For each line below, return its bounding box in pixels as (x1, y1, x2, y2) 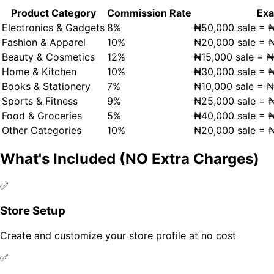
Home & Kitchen (2, 65, 76, 78)
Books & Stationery (2, 80, 91, 92)
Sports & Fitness (2, 94, 78, 107)
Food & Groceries (2, 109, 82, 122)
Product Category (10, 6, 96, 19)
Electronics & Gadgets (2, 21, 105, 34)
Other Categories (2, 124, 81, 136)
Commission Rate (107, 6, 191, 19)
